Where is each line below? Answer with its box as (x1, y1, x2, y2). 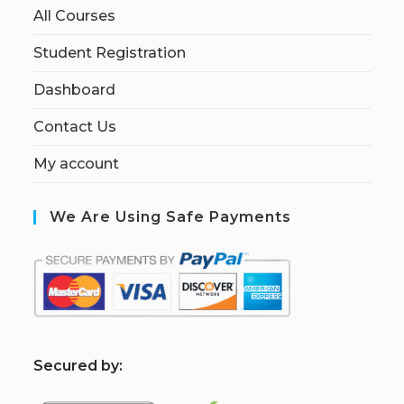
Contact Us (33, 117, 117, 135)
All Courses (33, 6, 116, 24)
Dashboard (33, 80, 116, 98)
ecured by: (43, 356, 124, 374)
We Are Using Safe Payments (50, 207, 292, 225)
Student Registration (33, 43, 187, 61)
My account (33, 154, 120, 172)
